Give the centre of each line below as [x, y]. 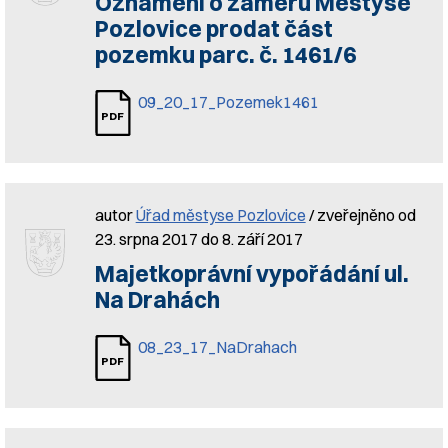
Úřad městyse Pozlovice [220, 215]
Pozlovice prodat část [213, 29]
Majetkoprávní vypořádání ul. [251, 274]
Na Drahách [157, 300]
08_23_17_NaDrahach [217, 347]
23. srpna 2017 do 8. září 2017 [198, 239]
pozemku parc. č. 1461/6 [225, 55]
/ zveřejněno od [360, 215]
